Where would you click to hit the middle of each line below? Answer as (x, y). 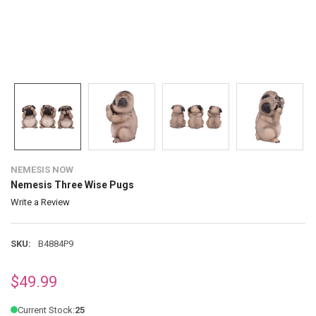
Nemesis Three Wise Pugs (72, 184)
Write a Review (40, 202)
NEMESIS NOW (42, 169)
